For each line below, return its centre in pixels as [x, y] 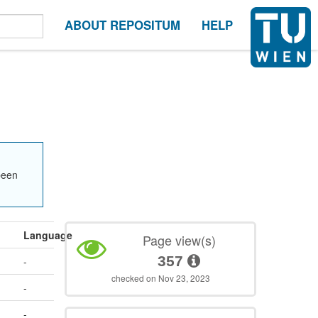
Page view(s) [179, 240]
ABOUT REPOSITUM [122, 25]
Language [48, 235]
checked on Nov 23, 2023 [160, 278]
